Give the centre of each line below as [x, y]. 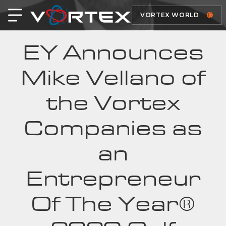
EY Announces [113, 53]
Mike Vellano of [113, 78]
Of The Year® [113, 204]
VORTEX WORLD [170, 15]
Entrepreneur [113, 179]
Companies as [113, 129]
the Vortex [113, 103]
